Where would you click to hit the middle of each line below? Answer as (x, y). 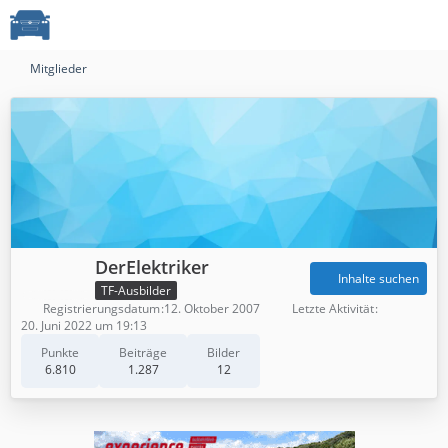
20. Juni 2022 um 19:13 (84, 325)
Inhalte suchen (378, 279)
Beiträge (143, 352)
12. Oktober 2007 (212, 308)
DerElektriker (152, 267)
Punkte (60, 352)
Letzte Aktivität (333, 308)
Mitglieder (58, 68)
